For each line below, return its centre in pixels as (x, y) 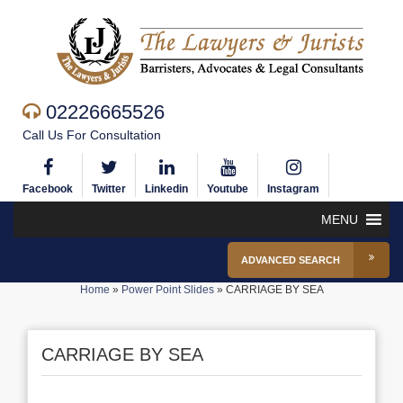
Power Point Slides (167, 290)
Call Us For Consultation (92, 135)
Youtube (228, 189)
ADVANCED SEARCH (291, 260)
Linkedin (166, 189)
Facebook (48, 189)
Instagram (293, 189)
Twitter (109, 189)
